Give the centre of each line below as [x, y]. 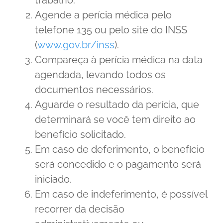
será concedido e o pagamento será [118, 164]
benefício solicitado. [80, 134]
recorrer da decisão [80, 209]
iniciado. [53, 179]
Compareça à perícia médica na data [119, 59]
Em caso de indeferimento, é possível [121, 194]
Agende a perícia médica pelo [103, 15]
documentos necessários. [94, 89]
